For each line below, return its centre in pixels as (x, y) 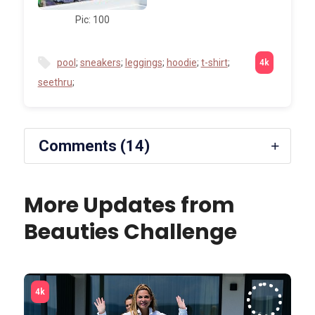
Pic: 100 (92, 19)
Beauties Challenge (130, 232)
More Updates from (129, 205)
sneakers (100, 62)
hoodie (181, 62)
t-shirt (214, 62)
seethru (55, 82)
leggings (143, 62)
